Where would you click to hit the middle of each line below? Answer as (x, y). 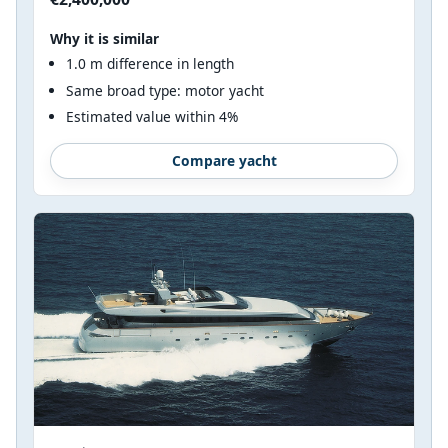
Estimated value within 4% (152, 117)
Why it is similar (104, 38)
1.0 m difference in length (150, 63)
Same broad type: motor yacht (165, 90)
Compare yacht (224, 160)
